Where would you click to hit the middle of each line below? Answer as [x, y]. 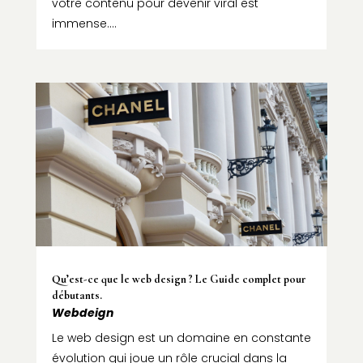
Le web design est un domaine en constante [181, 338]
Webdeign [82, 313]
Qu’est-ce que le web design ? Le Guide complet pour [179, 280]
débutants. [77, 296]
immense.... [84, 24]
